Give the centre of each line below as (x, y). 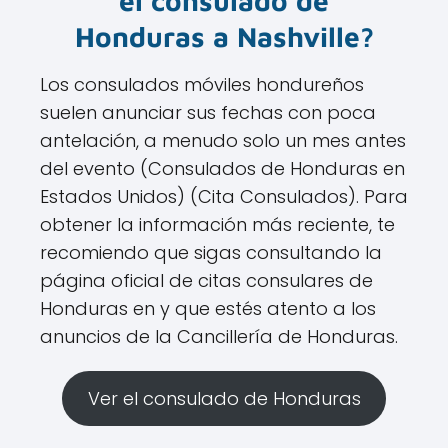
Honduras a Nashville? (224, 37)
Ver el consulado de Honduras (224, 399)
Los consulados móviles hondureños (202, 85)
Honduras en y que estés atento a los (208, 309)
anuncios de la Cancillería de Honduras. (219, 337)
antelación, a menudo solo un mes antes (223, 141)
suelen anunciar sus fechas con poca (208, 113)
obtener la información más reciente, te (217, 225)
